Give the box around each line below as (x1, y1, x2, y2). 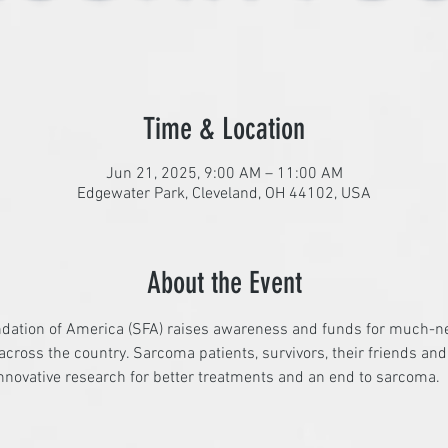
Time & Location (143, 111, 305, 147)
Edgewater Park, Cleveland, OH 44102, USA (77, 184, 371, 204)
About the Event (146, 265, 302, 301)
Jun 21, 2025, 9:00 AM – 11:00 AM (105, 164, 343, 184)
